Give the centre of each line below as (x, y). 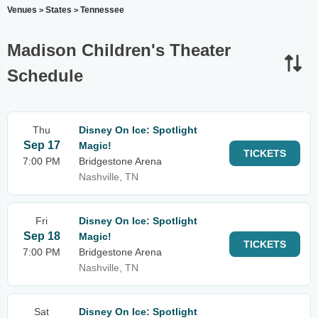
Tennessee (102, 10)
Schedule (45, 76)
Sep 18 (42, 236)
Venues (22, 10)
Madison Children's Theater (119, 50)
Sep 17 (42, 145)
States (59, 10)
